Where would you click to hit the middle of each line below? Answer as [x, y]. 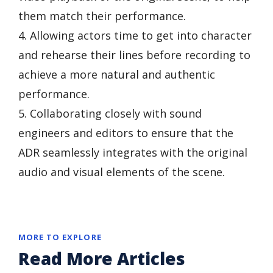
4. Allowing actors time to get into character [135, 35]
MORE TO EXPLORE [60, 237]
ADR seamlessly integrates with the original [133, 152]
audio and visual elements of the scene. [122, 172]
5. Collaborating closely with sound [110, 113]
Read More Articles [102, 258]
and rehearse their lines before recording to [134, 55]
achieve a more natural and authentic [117, 74]
